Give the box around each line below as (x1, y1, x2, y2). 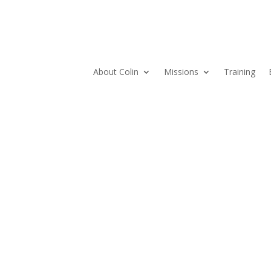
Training (223, 65, 255, 77)
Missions (163, 65, 198, 77)
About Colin (93, 65, 139, 77)
